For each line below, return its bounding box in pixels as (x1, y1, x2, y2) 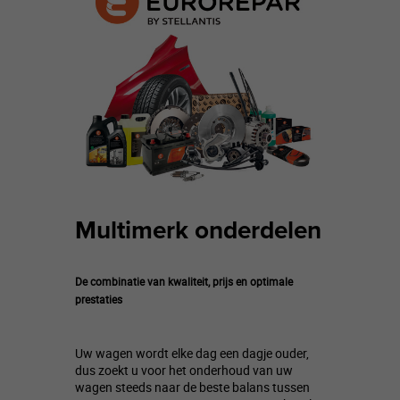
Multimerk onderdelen (75, 214, 321, 246)
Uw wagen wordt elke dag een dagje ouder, (75, 344, 309, 362)
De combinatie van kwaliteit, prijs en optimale (75, 273, 293, 288)
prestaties (75, 291, 122, 306)
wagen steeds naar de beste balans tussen (75, 378, 310, 396)
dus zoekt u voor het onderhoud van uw (75, 361, 293, 379)
